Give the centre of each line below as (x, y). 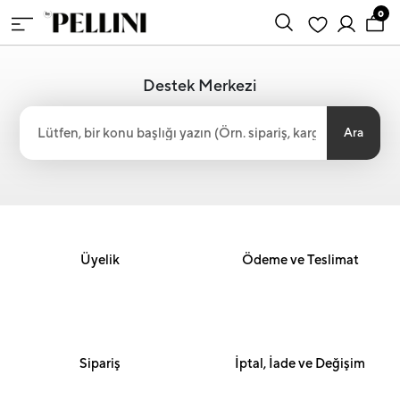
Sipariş (100, 363)
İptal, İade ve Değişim (300, 363)
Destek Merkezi (200, 85)
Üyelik (100, 259)
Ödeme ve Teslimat (300, 259)
